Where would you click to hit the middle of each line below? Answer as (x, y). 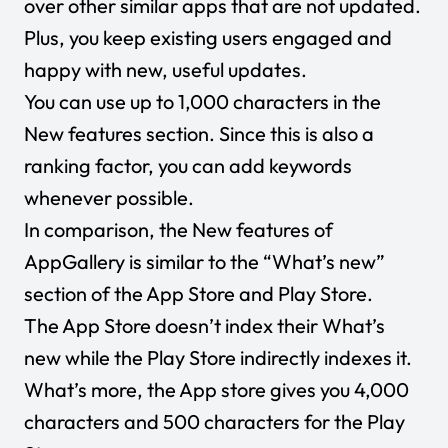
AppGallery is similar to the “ (148, 262)
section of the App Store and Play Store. (200, 294)
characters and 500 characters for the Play (214, 422)
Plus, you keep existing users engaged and (208, 38)
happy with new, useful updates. (165, 70)
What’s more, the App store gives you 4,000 (216, 390)
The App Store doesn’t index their (173, 326)
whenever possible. (111, 198)
